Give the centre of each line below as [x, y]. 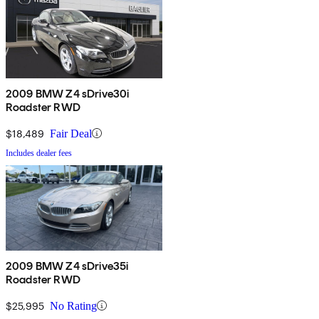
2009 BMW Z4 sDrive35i [67, 266]
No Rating [73, 305]
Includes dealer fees [39, 153]
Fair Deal [71, 133]
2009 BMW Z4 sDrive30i [68, 93]
